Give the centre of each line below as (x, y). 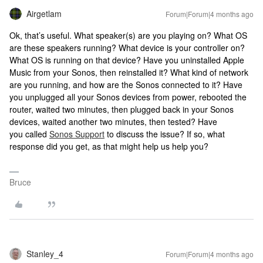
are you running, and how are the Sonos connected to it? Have (126, 85)
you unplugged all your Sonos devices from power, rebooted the (128, 97)
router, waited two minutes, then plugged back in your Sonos (122, 109)
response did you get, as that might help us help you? (109, 146)
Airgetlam (44, 14)
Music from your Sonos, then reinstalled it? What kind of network (129, 72)
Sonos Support (77, 134)
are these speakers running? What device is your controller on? (127, 48)
